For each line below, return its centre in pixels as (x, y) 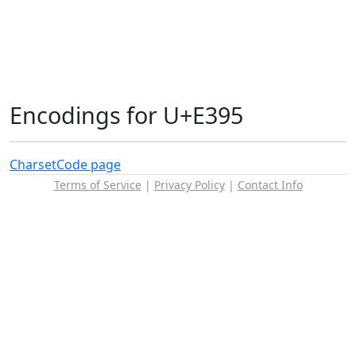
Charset (33, 164)
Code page (89, 164)
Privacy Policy (189, 185)
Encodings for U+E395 (126, 115)
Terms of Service (97, 185)
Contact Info (270, 185)
